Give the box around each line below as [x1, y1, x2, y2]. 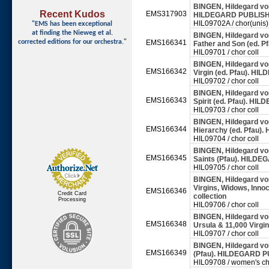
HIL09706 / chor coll [193, 201, 259, 209]
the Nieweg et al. [61, 29, 113, 37]
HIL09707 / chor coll [193, 229, 259, 238]
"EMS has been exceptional [32, 20, 112, 28]
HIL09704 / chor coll [193, 134, 259, 143]
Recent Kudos [39, 8, 105, 19]
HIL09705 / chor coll [193, 163, 259, 172]
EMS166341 [146, 38, 187, 47]
